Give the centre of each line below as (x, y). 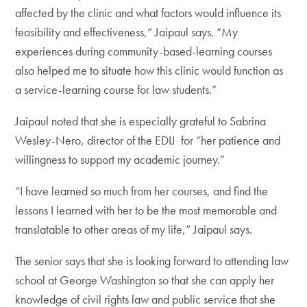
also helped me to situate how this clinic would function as (149, 71)
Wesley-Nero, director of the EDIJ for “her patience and (148, 140)
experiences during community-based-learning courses (144, 51)
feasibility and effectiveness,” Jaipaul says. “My (127, 32)
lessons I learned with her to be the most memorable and (146, 210)
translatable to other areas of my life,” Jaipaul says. (137, 230)
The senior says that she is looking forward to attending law (152, 261)
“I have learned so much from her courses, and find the (142, 191)
